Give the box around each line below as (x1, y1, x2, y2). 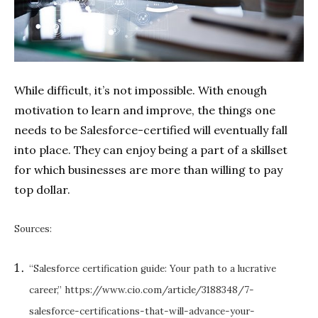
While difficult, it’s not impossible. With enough (14, 82, 267, 97)
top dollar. (14, 182, 76, 197)
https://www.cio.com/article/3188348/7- (65, 283, 254, 296)
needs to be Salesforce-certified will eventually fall (14, 122, 287, 137)
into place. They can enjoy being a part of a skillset (14, 142, 287, 157)
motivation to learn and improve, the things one (14, 102, 275, 117)
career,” (29, 283, 65, 296)
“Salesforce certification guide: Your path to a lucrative (29, 262, 276, 275)
